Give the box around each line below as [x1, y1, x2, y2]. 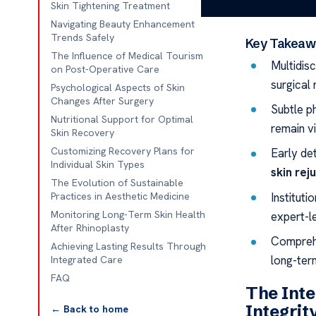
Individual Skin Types [50, 158, 145, 171]
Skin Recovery [50, 126, 114, 139]
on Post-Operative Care [50, 63, 159, 75]
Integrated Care [50, 253, 123, 266]
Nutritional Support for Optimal [50, 113, 193, 126]
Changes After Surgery [50, 95, 154, 107]
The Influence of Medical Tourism [50, 49, 203, 62]
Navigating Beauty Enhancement [50, 18, 195, 30]
